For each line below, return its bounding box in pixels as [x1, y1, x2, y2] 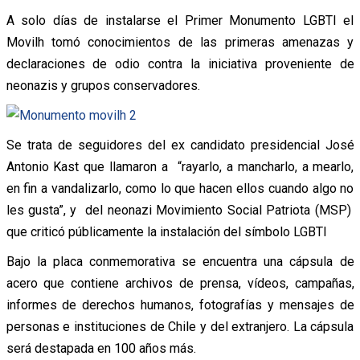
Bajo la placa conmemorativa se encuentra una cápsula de [6, 253, 354, 269]
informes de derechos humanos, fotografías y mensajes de [6, 297, 354, 313]
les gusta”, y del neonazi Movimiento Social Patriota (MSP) [6, 202, 354, 218]
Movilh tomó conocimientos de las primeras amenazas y [6, 34, 354, 50]
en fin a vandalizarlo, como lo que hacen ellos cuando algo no [6, 180, 354, 196]
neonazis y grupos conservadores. [6, 77, 200, 93]
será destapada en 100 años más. [6, 340, 196, 356]
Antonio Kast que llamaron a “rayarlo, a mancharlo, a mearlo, [6, 158, 354, 174]
